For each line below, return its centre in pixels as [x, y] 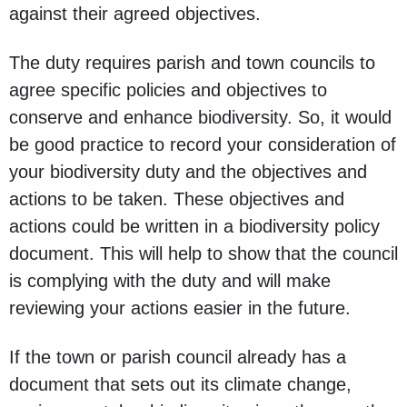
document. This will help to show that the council [203, 254]
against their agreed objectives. [140, 14]
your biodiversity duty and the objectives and [188, 172]
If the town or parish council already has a [178, 357]
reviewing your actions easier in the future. [183, 308]
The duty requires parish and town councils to [192, 63]
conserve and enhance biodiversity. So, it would [200, 118]
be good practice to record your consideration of [203, 145]
